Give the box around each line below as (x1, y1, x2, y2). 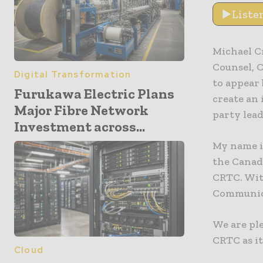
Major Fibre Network (14, 102, 149, 119)
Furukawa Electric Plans (14, 85, 174, 103)
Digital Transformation (14, 69, 131, 81)
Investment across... (14, 118, 145, 136)
